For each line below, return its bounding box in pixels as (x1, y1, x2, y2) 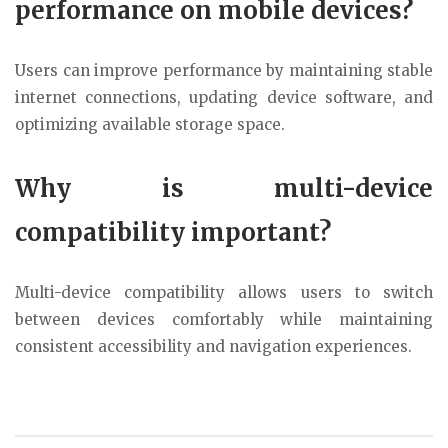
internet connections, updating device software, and (15, 87, 433, 107)
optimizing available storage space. (15, 114, 285, 134)
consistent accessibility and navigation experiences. (15, 337, 412, 357)
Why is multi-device (15, 173, 433, 205)
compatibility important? (15, 217, 331, 249)
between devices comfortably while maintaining (15, 310, 433, 330)
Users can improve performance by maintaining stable (15, 60, 433, 80)
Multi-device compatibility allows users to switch (15, 283, 433, 303)
